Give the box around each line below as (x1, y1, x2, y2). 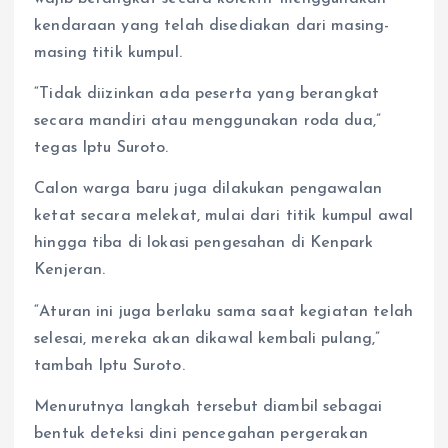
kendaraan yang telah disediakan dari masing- (34, 18, 390, 35)
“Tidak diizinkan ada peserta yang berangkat (34, 86, 380, 103)
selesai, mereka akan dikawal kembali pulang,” (34, 330, 381, 347)
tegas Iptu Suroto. (34, 140, 169, 157)
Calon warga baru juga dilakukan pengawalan (34, 181, 382, 198)
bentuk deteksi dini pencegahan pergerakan (34, 425, 368, 442)
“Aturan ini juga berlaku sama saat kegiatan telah (34, 303, 413, 320)
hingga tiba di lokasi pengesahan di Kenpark (34, 235, 374, 252)
